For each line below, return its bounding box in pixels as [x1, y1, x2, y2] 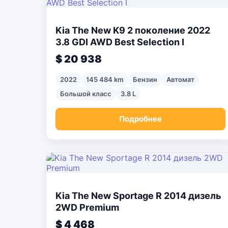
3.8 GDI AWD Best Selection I [55, 37, 184, 47]
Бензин [133, 75, 157, 83]
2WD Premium [55, 202, 119, 213]
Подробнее [119, 114, 162, 124]
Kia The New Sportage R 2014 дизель [55, 190, 221, 201]
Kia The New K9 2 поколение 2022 [55, 25, 210, 36]
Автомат [166, 75, 194, 83]
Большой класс [60, 90, 111, 98]
